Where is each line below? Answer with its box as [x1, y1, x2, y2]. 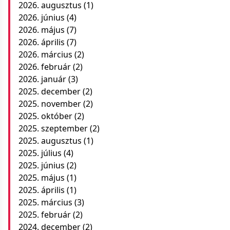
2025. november [18, 98, 81, 109]
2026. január [18, 73, 66, 85]
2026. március [18, 49, 72, 60]
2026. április [18, 36, 65, 48]
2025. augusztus [18, 135, 82, 146]
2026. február [18, 61, 71, 72]
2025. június [18, 160, 65, 171]
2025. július [18, 147, 62, 159]
